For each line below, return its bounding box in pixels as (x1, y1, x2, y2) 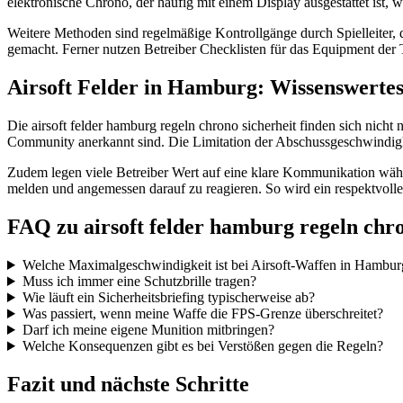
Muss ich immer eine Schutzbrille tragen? (22, 273, 256, 289)
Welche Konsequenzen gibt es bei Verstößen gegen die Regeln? (22, 338, 383, 354)
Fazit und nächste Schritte (7, 372, 249, 396)
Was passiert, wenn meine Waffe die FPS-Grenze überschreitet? (22, 306, 383, 321)
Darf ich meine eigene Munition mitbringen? (22, 322, 274, 337)
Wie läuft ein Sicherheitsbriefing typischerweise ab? (22, 290, 315, 305)
